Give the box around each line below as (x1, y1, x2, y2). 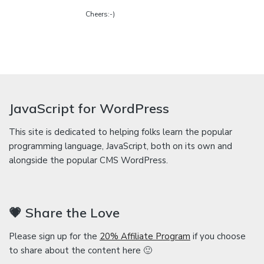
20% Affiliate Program (100, 230, 190, 243)
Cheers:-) (85, 9, 115, 19)
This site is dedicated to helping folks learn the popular (9, 126, 232, 138)
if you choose (190, 230, 246, 243)
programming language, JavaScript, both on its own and (9, 140, 232, 153)
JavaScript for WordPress (9, 100, 169, 117)
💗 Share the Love (9, 204, 120, 222)
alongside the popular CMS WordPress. (9, 154, 168, 167)
